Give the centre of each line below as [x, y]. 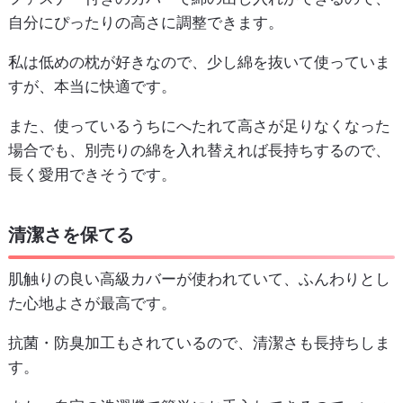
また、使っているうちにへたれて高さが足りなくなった [199, 126]
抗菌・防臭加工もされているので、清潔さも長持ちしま [199, 342]
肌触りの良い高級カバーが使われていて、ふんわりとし [199, 278]
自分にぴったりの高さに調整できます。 [145, 23]
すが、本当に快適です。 [92, 87]
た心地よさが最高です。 [92, 303]
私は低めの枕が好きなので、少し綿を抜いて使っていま [199, 63]
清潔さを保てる [71, 235]
